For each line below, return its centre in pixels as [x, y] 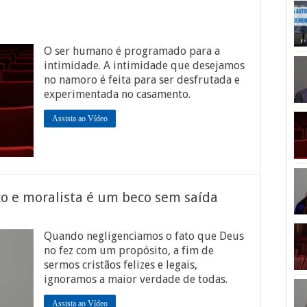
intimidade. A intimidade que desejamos [144, 65]
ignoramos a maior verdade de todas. [136, 279]
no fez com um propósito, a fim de [129, 250]
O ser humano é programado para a [132, 51]
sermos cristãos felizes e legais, [121, 265]
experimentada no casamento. [117, 94]
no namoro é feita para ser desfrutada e [142, 80]
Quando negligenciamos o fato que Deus [144, 236]
